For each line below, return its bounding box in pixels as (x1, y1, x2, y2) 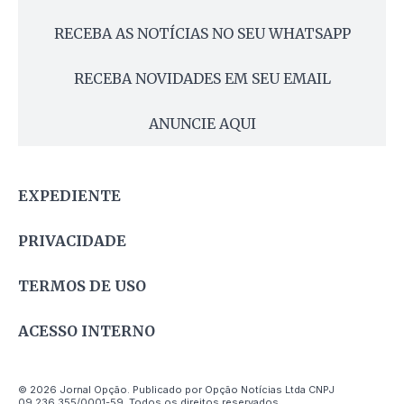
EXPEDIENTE (18, 186, 121, 205)
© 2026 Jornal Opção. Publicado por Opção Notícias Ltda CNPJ (18, 383, 335, 397)
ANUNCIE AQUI (148, 114, 256, 133)
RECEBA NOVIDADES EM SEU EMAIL (73, 69, 331, 87)
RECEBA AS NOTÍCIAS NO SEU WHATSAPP (53, 23, 351, 42)
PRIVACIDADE (18, 231, 126, 250)
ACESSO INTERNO (18, 321, 155, 340)
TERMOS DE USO (18, 276, 146, 295)
